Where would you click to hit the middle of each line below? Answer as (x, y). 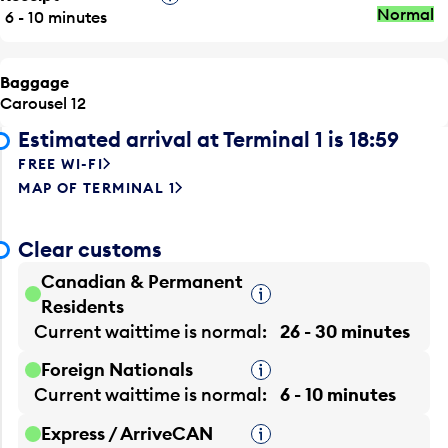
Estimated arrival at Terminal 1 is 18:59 (209, 140)
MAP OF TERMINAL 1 (97, 188)
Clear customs (90, 249)
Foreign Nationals (117, 370)
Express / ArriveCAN (127, 434)
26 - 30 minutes (345, 331)
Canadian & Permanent (142, 281)
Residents (83, 306)
